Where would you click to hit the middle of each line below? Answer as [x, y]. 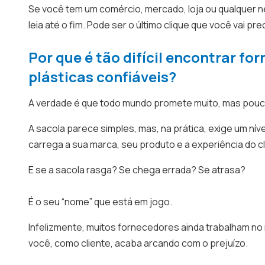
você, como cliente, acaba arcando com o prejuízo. [139, 243]
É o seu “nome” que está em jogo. [100, 202]
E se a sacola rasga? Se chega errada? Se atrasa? [137, 170]
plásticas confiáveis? [102, 77]
